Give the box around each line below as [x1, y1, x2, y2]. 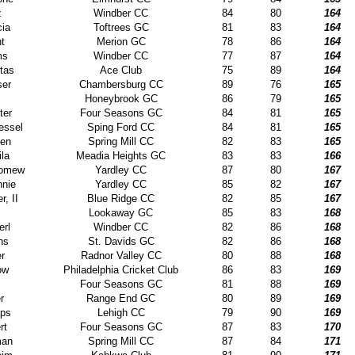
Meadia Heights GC [76, 149, 166, 162]
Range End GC [86, 292, 156, 304]
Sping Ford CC [87, 120, 155, 133]
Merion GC [96, 35, 146, 48]
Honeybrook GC [84, 92, 158, 105]
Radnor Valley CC [80, 249, 162, 261]
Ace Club [100, 63, 143, 76]
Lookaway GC [89, 206, 154, 219]
